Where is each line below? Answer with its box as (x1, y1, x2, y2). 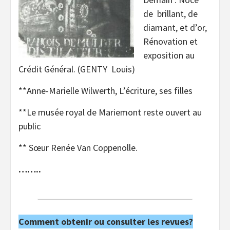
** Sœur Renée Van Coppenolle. (18, 142, 138, 154)
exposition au (143, 49, 195, 62)
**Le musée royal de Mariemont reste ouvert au (18, 106, 202, 119)
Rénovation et (143, 35, 198, 48)
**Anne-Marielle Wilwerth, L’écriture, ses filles (18, 85, 193, 97)
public (18, 120, 41, 132)
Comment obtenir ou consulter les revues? (18, 216, 193, 228)
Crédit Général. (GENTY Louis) (18, 63, 135, 75)
